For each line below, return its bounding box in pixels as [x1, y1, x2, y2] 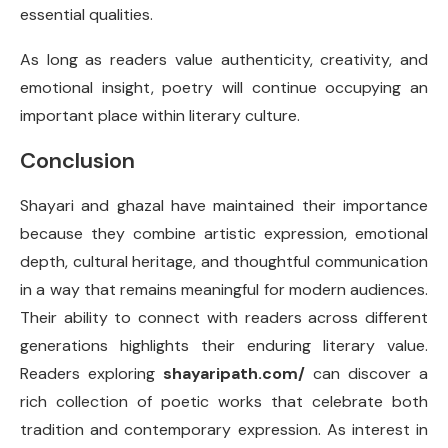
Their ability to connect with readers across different [20, 307, 428, 328]
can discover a [305, 363, 428, 384]
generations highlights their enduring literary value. [20, 335, 428, 356]
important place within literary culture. [20, 105, 300, 126]
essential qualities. [20, 4, 153, 25]
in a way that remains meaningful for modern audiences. [20, 279, 428, 300]
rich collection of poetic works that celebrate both [20, 391, 428, 412]
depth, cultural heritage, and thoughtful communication [20, 251, 428, 272]
